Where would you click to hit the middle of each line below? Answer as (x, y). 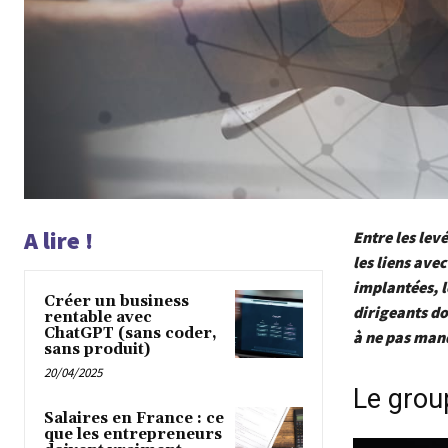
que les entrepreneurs (133, 435)
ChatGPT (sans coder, (130, 334)
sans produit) (97, 350)
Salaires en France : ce (134, 419)
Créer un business (116, 302)
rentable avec (98, 318)
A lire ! (58, 241)
